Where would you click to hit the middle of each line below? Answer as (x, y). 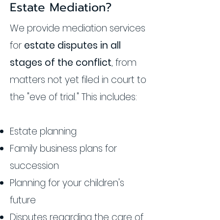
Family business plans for (63, 149)
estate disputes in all (72, 45)
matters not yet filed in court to (78, 80)
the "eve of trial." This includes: (75, 97)
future (23, 200)
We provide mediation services (78, 28)
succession (34, 166)
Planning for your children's (67, 183)
